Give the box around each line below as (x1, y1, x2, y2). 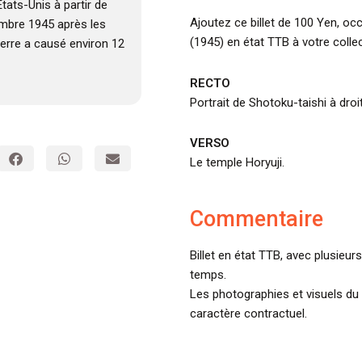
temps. (189, 267, 226, 283)
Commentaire (189, 206, 323, 233)
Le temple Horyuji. (189, 154, 284, 170)
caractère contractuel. (189, 306, 307, 322)
